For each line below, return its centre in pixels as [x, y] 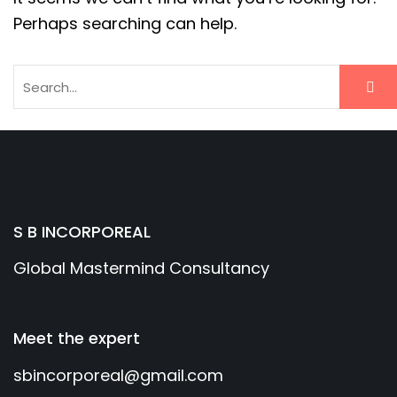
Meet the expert [77, 339]
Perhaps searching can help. [125, 24]
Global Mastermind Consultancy [141, 269]
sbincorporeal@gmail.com [118, 376]
